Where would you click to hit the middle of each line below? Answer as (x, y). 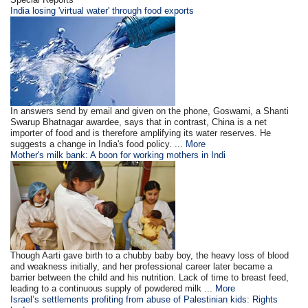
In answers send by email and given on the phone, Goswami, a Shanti (150, 111)
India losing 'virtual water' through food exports (102, 11)
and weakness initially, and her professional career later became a (142, 266)
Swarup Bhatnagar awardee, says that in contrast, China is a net (139, 122)
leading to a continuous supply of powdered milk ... (113, 288)
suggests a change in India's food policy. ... (98, 144)
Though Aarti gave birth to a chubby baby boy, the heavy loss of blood (150, 255)
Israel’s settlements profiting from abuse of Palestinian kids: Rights (144, 299)
